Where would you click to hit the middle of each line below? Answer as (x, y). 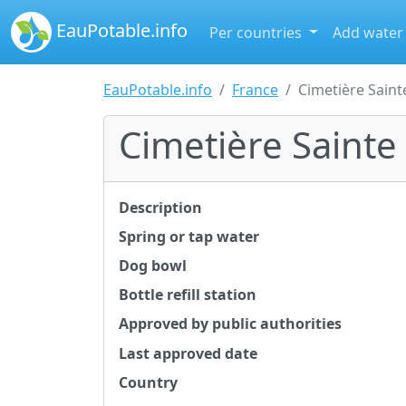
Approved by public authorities (230, 324)
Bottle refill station (188, 295)
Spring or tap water (189, 237)
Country (148, 382)
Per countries (257, 32)
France (255, 90)
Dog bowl (153, 266)
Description (160, 208)
